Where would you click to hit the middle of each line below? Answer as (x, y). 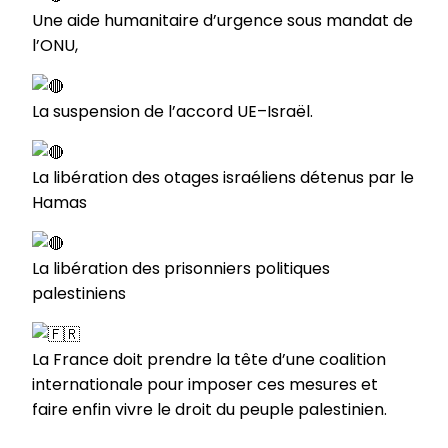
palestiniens (79, 293)
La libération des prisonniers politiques (181, 268)
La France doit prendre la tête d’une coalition (209, 359)
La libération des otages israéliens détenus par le (223, 177)
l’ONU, (55, 45)
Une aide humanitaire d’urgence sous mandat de (222, 20)
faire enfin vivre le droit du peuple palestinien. (209, 409)
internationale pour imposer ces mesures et (205, 384)
